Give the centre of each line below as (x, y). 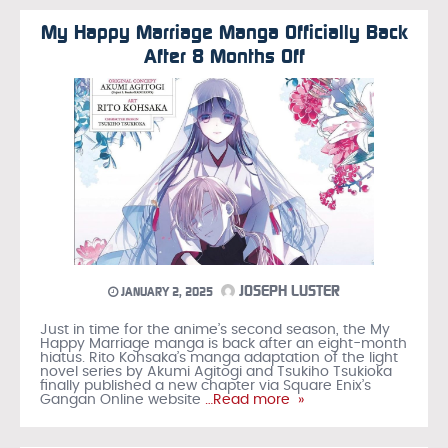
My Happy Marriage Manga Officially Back (224, 31)
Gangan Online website (120, 399)
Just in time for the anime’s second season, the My (215, 329)
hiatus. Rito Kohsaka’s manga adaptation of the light (219, 357)
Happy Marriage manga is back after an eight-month (223, 343)
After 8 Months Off (224, 55)
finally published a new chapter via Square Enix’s (205, 385)
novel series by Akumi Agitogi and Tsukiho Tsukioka (216, 371)
